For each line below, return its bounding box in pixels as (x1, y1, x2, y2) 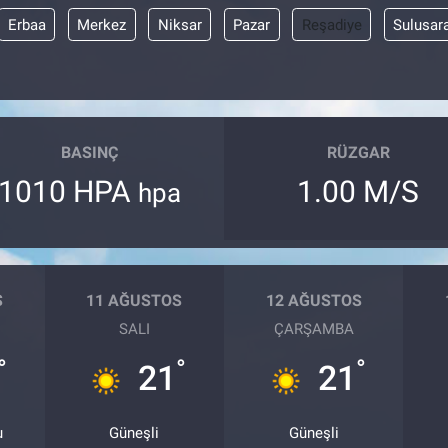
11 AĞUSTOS (86, 290, 183, 310)
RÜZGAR (326, 142, 390, 162)
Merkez (77, 15, 126, 34)
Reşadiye (301, 15, 362, 34)
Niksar (157, 15, 202, 34)
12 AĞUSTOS (265, 290, 362, 310)
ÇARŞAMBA (273, 320, 354, 339)
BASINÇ (61, 142, 119, 162)
